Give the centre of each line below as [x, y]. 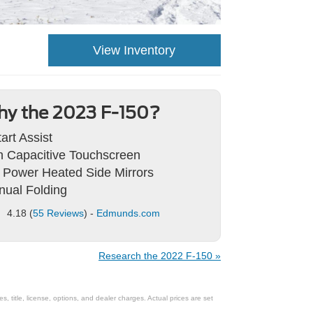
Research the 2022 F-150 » [160, 256]
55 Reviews [58, 213]
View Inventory [134, 50]
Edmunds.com [128, 213]
